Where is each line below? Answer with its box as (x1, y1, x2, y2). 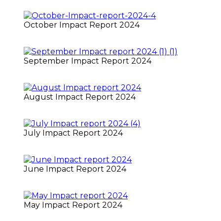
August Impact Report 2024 (24, 92, 136, 102)
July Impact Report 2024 (24, 128, 123, 138)
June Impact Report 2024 (24, 164, 126, 174)
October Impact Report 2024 (24, 20, 140, 30)
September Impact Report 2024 (24, 56, 151, 66)
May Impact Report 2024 (24, 200, 122, 210)
